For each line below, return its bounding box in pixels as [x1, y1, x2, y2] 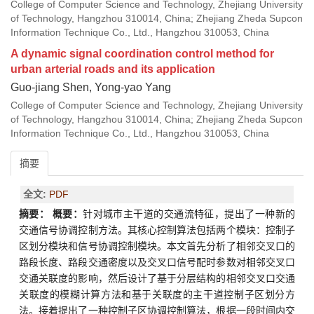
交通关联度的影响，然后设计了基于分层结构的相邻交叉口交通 [19, 273, 295, 285]
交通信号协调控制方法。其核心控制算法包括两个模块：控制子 [19, 224, 295, 236]
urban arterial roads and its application [11, 63, 215, 76]
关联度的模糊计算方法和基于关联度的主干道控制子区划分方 [19, 289, 295, 301]
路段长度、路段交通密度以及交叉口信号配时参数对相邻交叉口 [19, 257, 295, 268]
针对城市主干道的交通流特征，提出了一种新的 [83, 208, 296, 220]
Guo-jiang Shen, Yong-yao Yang [11, 81, 171, 94]
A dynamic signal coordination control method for [11, 48, 274, 60]
